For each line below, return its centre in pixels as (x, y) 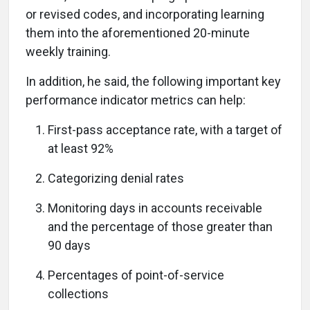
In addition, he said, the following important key (153, 81)
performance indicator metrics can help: (138, 100)
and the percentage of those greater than (160, 227)
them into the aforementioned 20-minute (138, 33)
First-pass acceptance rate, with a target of (165, 130)
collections (78, 294)
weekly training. (68, 52)
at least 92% (81, 148)
